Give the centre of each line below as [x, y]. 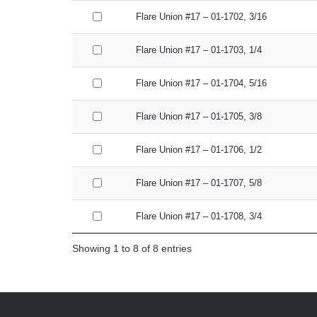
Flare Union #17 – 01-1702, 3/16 [201, 17]
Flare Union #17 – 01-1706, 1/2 [199, 150]
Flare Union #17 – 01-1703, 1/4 [199, 50]
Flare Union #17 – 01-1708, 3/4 [199, 216]
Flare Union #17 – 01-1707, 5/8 [199, 183]
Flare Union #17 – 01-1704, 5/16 [201, 83]
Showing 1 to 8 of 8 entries [132, 248]
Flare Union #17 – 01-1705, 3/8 [199, 116]
